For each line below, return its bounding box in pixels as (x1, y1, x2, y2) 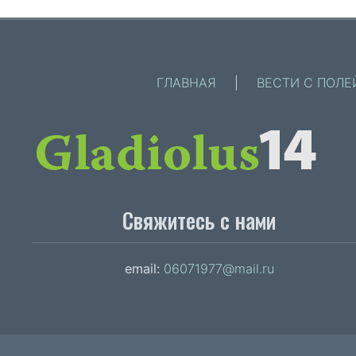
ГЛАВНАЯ (157, 74, 216, 91)
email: (124, 261, 164, 277)
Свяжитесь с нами (122, 204, 277, 237)
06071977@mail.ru (163, 261, 274, 277)
